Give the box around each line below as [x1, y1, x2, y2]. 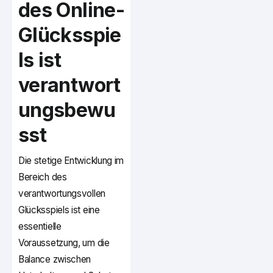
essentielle [18, 221, 62, 233]
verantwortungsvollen [18, 188, 105, 200]
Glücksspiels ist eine [18, 204, 100, 216]
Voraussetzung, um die [18, 237, 110, 249]
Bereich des [18, 171, 67, 183]
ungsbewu [18, 98, 115, 122]
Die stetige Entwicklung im [18, 155, 124, 167]
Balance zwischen [18, 253, 91, 266]
